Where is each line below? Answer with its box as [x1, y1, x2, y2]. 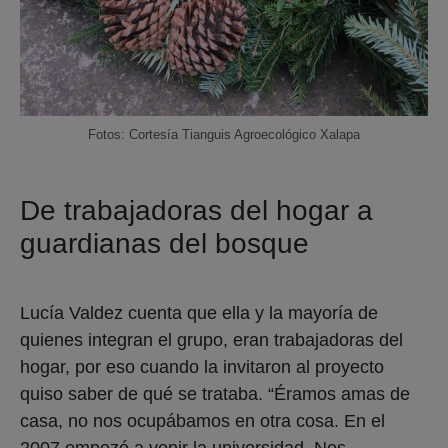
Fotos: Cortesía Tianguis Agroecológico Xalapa [88, 126, 360, 142]
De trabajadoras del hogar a [20, 194, 373, 226]
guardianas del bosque [20, 227, 309, 259]
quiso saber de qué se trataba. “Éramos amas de [20, 383, 410, 404]
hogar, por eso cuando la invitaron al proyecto [20, 356, 384, 377]
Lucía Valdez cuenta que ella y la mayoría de [20, 302, 378, 323]
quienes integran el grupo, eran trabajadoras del [20, 329, 403, 350]
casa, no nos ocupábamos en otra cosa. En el [20, 410, 385, 431]
